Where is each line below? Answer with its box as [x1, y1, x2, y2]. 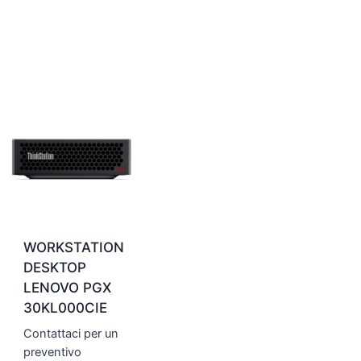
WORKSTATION [23, 239, 124, 256]
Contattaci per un [23, 326, 118, 342]
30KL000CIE [23, 300, 107, 317]
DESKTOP [23, 259, 86, 276]
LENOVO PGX [23, 280, 111, 297]
